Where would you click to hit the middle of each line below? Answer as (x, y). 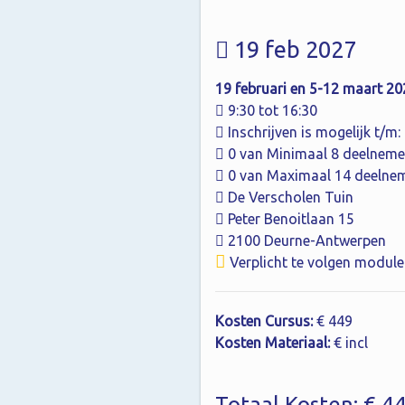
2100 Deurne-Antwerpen (305, 240)
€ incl (349, 342)
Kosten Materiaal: (273, 342)
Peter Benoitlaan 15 (289, 218)
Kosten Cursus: (264, 320)
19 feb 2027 (292, 49)
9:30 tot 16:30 (271, 110)
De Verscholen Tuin (289, 197)
